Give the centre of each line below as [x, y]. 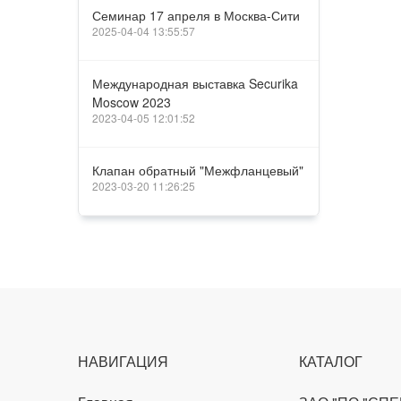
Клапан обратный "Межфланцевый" [198, 170]
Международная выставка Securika [195, 83]
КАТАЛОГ [331, 361]
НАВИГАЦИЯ [123, 361]
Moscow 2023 [132, 102]
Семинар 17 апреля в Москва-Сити [196, 15]
